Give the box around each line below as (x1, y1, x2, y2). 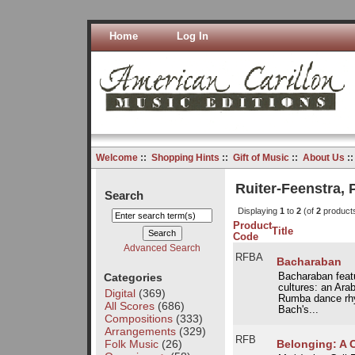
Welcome (95, 151, 138, 163)
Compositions (104, 311, 173, 325)
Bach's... (277, 304, 319, 316)
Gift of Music (232, 151, 289, 163)
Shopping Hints (151, 151, 219, 163)
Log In (176, 30, 208, 42)
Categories (103, 270, 162, 284)
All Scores (104, 299, 155, 312)
